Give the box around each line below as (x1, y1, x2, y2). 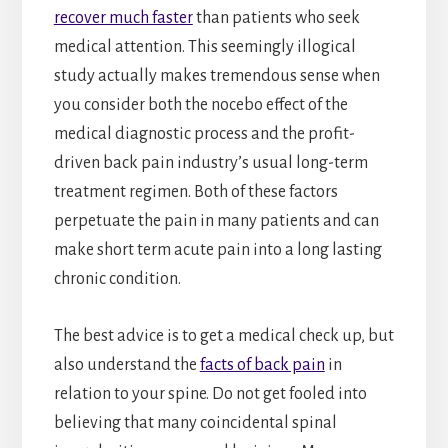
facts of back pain (199, 355, 325, 374)
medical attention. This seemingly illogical (53, 37, 356, 56)
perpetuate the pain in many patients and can (53, 211, 379, 230)
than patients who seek (192, 8, 360, 27)
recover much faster (53, 8, 193, 27)
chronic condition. (53, 269, 181, 288)
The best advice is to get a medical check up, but (53, 326, 394, 345)
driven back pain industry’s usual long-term (53, 153, 368, 172)
